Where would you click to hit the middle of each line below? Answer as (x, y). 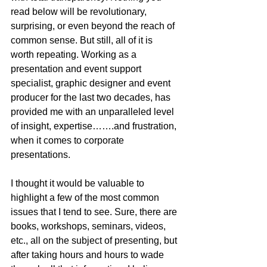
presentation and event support (77, 69)
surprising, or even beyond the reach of (94, 26)
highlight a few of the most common (86, 197)
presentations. (41, 154)
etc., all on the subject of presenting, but (95, 240)
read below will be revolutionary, (80, 11)
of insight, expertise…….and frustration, (95, 126)
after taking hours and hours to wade (89, 254)
